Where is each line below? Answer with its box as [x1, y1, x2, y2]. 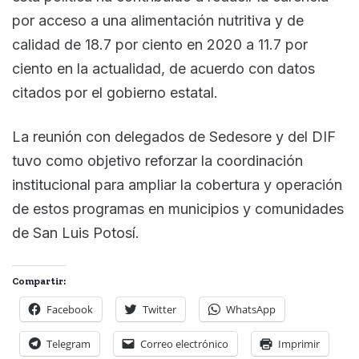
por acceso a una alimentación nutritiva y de [12, 11, 304, 29]
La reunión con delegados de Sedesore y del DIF [12, 127, 336, 145]
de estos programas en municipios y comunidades [12, 200, 344, 217]
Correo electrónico [140, 336, 228, 351]
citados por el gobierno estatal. [12, 83, 218, 101]
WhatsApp [226, 301, 276, 317]
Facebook [46, 301, 93, 317]
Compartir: [12, 275, 66, 287]
